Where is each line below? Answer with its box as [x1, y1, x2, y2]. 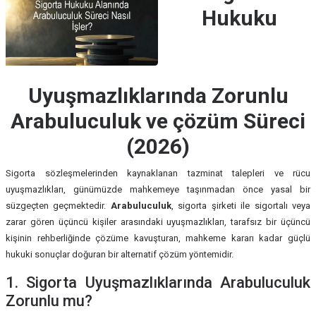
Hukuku [202, 6, 277, 30]
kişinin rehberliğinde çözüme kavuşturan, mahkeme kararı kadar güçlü [6, 233, 310, 244]
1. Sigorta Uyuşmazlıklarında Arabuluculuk [6, 274, 310, 292]
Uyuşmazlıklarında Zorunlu [28, 83, 288, 109]
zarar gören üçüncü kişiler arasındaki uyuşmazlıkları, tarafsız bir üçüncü [6, 217, 310, 228]
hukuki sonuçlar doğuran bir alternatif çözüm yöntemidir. [6, 249, 233, 260]
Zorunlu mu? [6, 292, 92, 310]
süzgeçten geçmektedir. [6, 200, 111, 212]
